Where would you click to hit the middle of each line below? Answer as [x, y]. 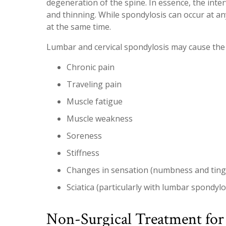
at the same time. [79, 26]
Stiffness [83, 153]
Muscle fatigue [95, 101]
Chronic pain [91, 67]
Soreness [84, 135]
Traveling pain [94, 84]
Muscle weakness [100, 118]
